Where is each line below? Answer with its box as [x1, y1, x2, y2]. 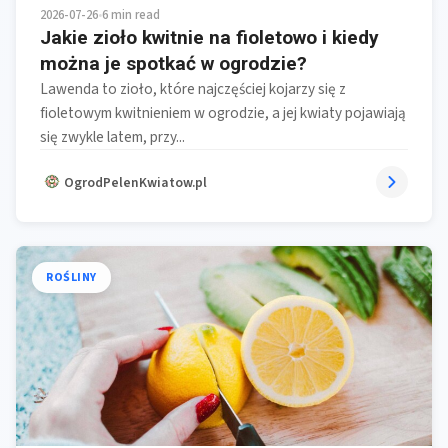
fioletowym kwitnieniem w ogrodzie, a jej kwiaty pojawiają [40, 102, 406, 125]
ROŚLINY [46, 269, 97, 287]
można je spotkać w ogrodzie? [40, 52, 307, 76]
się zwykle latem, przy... [40, 126, 185, 149]
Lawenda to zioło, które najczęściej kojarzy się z [40, 78, 346, 101]
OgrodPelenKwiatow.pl [64, 172, 207, 192]
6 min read [102, 6, 160, 25]
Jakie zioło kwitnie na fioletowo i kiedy [40, 26, 379, 50]
